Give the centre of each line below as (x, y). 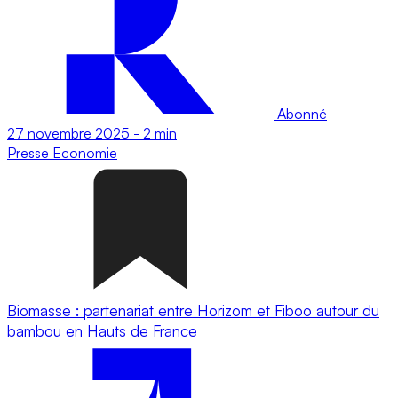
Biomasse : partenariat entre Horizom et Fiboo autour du (193, 310)
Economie (85, 152)
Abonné (300, 113)
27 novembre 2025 (68, 133)
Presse (30, 152)
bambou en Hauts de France (102, 330)
